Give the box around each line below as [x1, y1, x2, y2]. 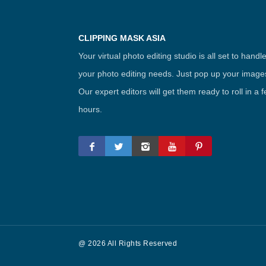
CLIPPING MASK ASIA [78, 33, 166, 43]
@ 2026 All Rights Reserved [78, 239, 177, 248]
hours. [78, 104, 102, 114]
